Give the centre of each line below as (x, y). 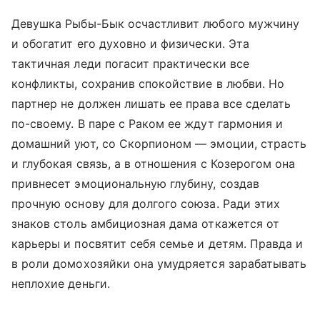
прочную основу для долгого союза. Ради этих (146, 204)
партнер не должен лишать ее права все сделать (151, 104)
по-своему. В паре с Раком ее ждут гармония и (147, 124)
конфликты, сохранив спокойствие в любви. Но (148, 84)
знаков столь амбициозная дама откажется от (146, 224)
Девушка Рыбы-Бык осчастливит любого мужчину (156, 24)
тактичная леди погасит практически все (130, 64)
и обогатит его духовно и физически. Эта (130, 44)
